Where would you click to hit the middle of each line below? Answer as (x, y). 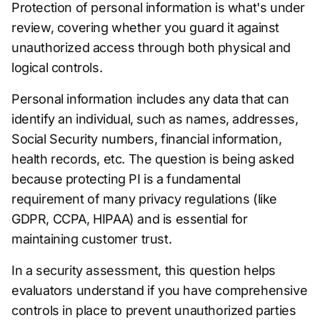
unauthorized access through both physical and (151, 47)
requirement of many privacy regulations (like (145, 199)
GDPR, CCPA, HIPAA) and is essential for (130, 219)
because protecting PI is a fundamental (126, 179)
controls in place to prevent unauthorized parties (154, 310)
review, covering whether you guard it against (146, 27)
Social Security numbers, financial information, (147, 139)
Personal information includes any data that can (150, 99)
